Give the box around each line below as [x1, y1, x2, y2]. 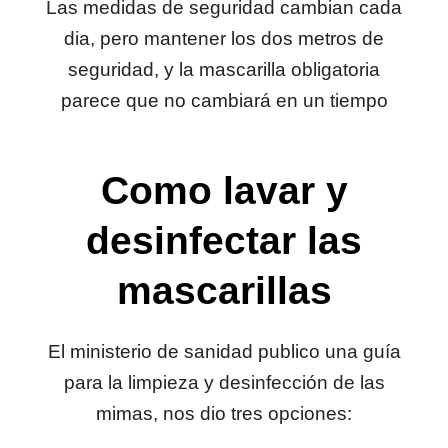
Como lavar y [100, 169, 348, 213]
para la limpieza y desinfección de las [63, 372, 385, 394]
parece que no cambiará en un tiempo [60, 90, 388, 112]
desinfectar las [86, 219, 362, 263]
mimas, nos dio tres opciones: [96, 403, 352, 425]
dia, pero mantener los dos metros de [64, 28, 384, 50]
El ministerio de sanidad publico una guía [47, 341, 401, 363]
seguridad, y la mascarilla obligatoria [68, 59, 380, 81]
